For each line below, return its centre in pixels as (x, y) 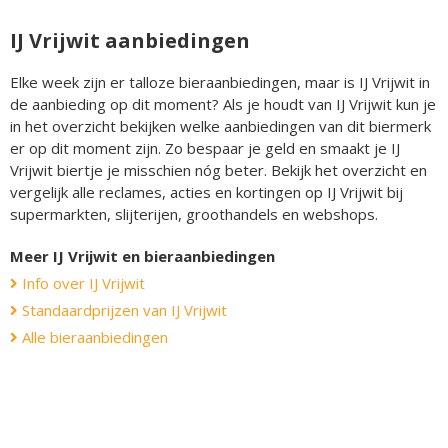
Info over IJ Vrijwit (81, 282)
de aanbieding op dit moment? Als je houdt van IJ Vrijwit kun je (223, 103)
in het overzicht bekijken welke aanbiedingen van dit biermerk (220, 125)
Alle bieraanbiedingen (93, 336)
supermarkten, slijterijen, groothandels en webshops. (194, 213)
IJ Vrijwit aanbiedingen (130, 40)
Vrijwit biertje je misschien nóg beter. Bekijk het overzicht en (218, 169)
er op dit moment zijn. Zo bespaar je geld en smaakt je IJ (205, 147)
